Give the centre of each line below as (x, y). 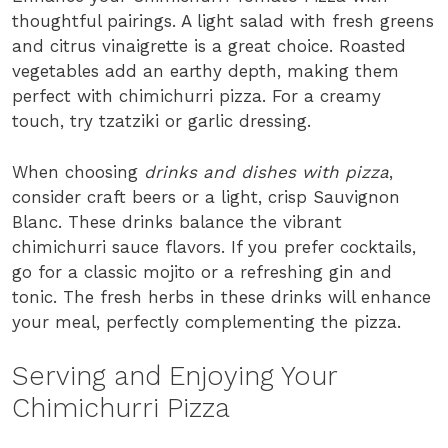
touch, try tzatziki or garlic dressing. (161, 121)
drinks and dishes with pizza (266, 171)
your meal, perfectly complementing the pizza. (206, 321)
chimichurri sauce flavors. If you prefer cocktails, (214, 246)
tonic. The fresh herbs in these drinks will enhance (221, 296)
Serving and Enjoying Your (174, 376)
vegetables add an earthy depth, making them (205, 71)
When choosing (78, 171)
